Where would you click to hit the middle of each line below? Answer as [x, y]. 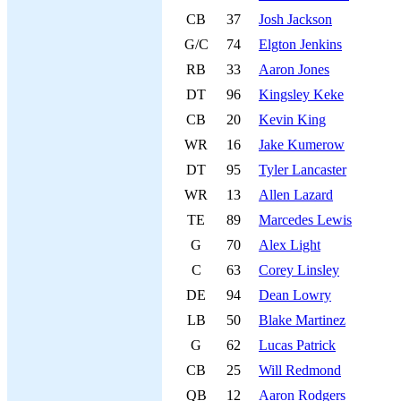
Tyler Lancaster [303, 170]
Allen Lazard [296, 195]
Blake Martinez [302, 320]
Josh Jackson [295, 19]
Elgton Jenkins [300, 44]
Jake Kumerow [302, 145]
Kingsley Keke [301, 94]
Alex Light [290, 245]
